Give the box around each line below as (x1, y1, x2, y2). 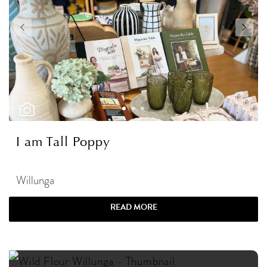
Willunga (16, 172, 54, 188)
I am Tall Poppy (16, 133, 111, 150)
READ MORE (110, 200, 157, 213)
